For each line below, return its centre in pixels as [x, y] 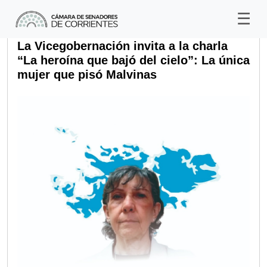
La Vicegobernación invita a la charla [122, 46]
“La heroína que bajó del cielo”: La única [133, 60]
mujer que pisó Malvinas [87, 74]
